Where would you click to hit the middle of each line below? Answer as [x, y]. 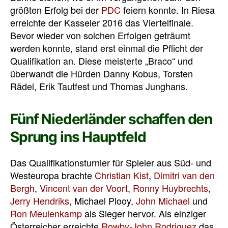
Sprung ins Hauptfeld [78, 137]
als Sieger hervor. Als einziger [144, 213]
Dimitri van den [184, 175]
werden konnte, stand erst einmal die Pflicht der [107, 48]
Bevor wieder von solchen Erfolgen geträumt [100, 35]
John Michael [163, 201]
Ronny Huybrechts [170, 188]
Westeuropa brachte [52, 175]
